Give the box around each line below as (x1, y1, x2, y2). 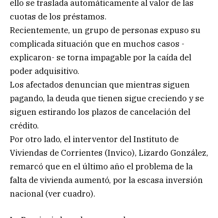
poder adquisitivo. (10, 65, 79, 76)
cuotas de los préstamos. (10, 11, 107, 22)
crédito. (10, 120, 39, 131)
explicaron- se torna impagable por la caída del (10, 52, 191, 63)
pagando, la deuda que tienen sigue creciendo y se (10, 92, 204, 104)
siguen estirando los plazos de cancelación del (10, 106, 190, 117)
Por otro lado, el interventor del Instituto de (10, 133, 179, 145)
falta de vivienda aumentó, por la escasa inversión (10, 174, 203, 185)
